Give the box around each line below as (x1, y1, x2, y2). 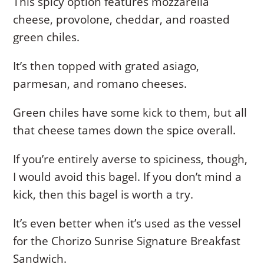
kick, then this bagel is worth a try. (13, 187, 194, 203)
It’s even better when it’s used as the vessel (13, 216, 242, 232)
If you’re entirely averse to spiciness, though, (13, 151, 248, 167)
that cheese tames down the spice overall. (13, 123, 236, 138)
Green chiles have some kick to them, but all (13, 105, 247, 121)
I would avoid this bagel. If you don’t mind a (13, 169, 242, 185)
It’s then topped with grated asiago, (13, 58, 200, 74)
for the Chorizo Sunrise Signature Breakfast (13, 233, 241, 249)
